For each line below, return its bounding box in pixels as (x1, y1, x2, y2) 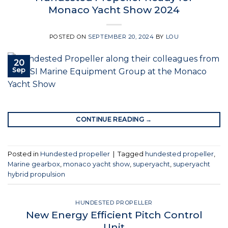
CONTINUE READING (76, 115, 146, 123)
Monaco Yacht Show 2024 (48, 3, 180, 16)
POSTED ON (49, 33, 89, 40)
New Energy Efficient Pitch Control (25, 208, 203, 221)
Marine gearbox (8, 160, 60, 168)
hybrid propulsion (8, 170, 65, 179)
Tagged (118, 150, 145, 158)
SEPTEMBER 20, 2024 (88, 33, 154, 40)
